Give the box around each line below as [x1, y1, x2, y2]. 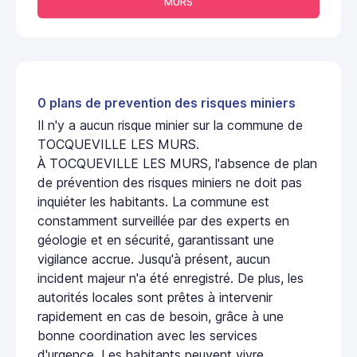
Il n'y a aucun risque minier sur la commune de [37, 116, 303, 133]
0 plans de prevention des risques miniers [37, 95, 296, 111]
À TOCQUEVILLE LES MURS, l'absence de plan [37, 155, 317, 171]
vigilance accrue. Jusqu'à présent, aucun [37, 250, 270, 267]
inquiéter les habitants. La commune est [37, 193, 269, 210]
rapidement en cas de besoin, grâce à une [37, 308, 284, 324]
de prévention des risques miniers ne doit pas [37, 174, 302, 190]
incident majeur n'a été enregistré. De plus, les [37, 269, 304, 286]
